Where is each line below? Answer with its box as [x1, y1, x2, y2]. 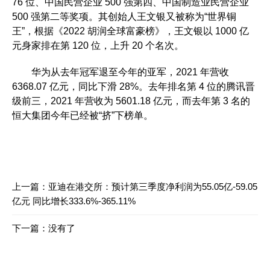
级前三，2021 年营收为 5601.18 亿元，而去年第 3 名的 [12, 96, 250, 106]
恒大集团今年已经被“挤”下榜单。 [12, 110, 153, 121]
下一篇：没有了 [12, 223, 75, 233]
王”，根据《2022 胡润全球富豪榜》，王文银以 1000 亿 [12, 26, 249, 36]
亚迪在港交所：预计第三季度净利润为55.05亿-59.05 [48, 181, 257, 192]
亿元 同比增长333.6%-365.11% [12, 196, 136, 206]
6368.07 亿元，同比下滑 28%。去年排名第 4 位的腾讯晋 [12, 81, 255, 92]
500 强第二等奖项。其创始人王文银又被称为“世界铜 [12, 11, 236, 22]
